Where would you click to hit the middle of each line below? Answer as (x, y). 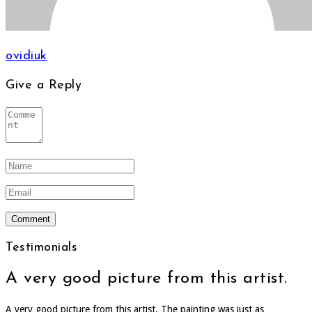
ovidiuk (26, 56)
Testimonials (41, 248)
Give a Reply (44, 86)
